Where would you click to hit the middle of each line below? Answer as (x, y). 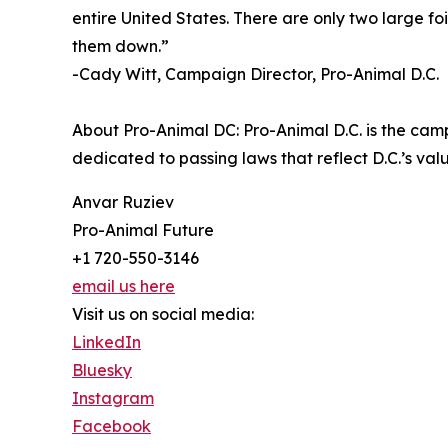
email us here (123, 285)
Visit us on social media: (163, 313)
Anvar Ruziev (123, 201)
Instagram (113, 397)
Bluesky (102, 369)
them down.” (120, 45)
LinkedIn (106, 341)
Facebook (111, 425)
